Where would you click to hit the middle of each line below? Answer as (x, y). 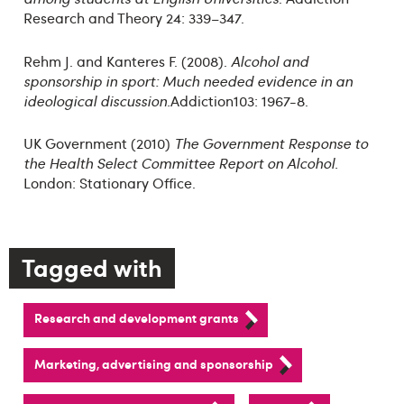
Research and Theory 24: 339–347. (133, 18)
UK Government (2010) (98, 144)
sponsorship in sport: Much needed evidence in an (188, 81)
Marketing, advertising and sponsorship (153, 363)
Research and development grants (136, 318)
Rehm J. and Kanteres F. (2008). (127, 61)
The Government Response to (271, 144)
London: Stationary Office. (109, 184)
